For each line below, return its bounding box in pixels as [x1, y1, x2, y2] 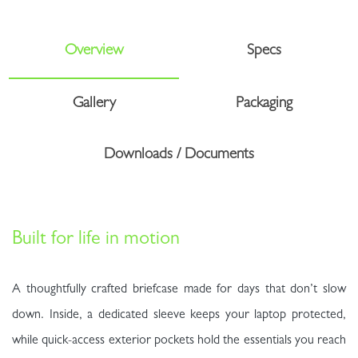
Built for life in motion [12, 231, 180, 251]
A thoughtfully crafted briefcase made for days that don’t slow [12, 284, 346, 297]
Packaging [235, 97, 292, 113]
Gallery [72, 97, 116, 113]
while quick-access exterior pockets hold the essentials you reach [12, 335, 346, 348]
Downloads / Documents [104, 148, 254, 164]
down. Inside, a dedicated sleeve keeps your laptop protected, [12, 309, 346, 323]
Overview [64, 44, 124, 60]
